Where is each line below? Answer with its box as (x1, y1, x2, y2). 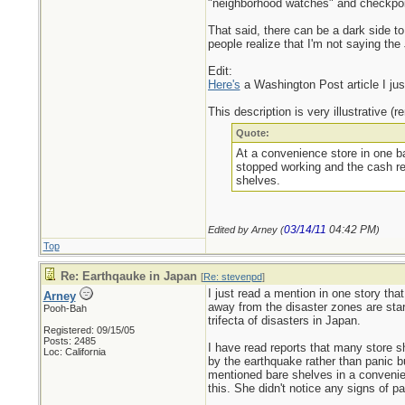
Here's (207, 78, 240, 91)
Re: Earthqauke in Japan (60, 269, 197, 283)
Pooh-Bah (42, 303, 87, 314)
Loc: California (42, 346, 106, 357)
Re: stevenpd (202, 271, 262, 282)
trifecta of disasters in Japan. (207, 314, 361, 327)
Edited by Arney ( (207, 224, 284, 235)
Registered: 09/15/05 (42, 325, 135, 335)
